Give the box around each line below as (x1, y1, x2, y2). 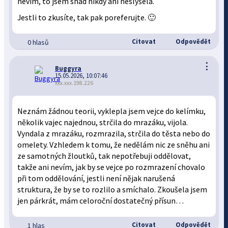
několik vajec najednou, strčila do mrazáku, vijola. (17, 118, 188, 127)
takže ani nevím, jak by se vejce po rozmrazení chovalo (17, 162, 206, 172)
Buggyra (55, 64, 82, 73)
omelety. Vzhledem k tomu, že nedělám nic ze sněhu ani (17, 140, 210, 150)
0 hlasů (27, 38, 49, 47)
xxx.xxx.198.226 (55, 79, 94, 87)
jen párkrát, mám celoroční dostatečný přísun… (17, 196, 184, 206)
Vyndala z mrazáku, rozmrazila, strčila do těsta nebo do (17, 129, 211, 138)
